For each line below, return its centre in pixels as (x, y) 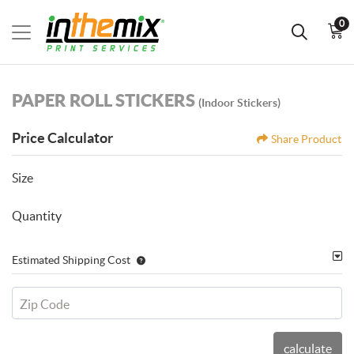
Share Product (306, 139)
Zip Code (44, 305)
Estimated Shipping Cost (71, 260)
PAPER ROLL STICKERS (105, 100)
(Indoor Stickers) (239, 103)
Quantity (37, 216)
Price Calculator (62, 138)
